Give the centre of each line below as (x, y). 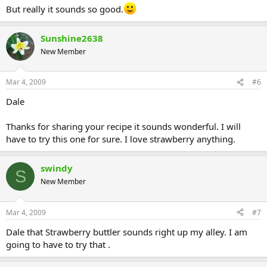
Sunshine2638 (72, 38)
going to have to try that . (58, 244)
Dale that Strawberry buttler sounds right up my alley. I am (127, 232)
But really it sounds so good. (65, 9)
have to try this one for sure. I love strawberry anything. (121, 139)
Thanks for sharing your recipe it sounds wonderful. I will (123, 126)
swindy (57, 168)
